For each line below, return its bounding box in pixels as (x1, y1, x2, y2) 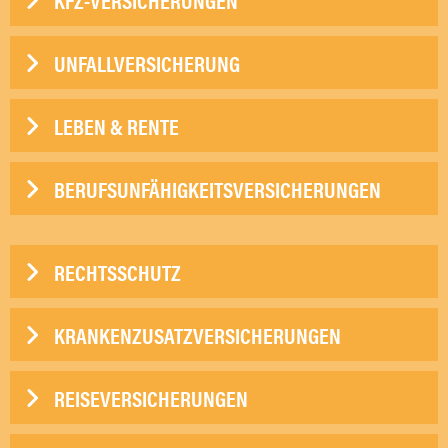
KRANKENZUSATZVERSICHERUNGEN (54, 319, 341, 351)
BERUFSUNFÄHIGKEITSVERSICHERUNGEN (54, 173, 381, 205)
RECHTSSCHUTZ (54, 256, 181, 288)
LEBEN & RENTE (54, 110, 179, 142)
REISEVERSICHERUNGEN (54, 382, 248, 414)
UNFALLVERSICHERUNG (54, 47, 240, 79)
